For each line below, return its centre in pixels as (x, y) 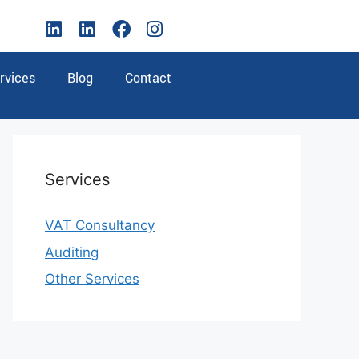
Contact (149, 78)
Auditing (72, 252)
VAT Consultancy (100, 226)
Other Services (92, 279)
